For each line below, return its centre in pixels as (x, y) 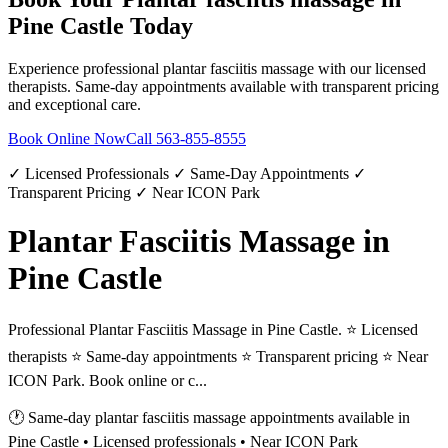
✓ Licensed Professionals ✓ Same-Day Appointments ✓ (187, 173)
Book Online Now (67, 138)
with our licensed (370, 68)
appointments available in (328, 418)
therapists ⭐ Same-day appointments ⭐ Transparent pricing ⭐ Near (218, 357)
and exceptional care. (74, 104)
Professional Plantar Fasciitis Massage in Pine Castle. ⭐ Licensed (213, 330)
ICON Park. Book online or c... (107, 381)
